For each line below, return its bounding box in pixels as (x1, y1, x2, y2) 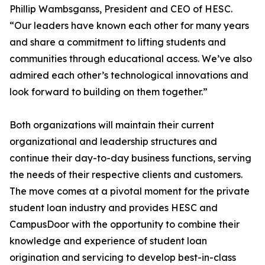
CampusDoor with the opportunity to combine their (9, 218, 240, 231)
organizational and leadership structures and (9, 135, 217, 148)
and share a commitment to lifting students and (9, 36, 226, 49)
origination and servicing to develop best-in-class (9, 251, 236, 264)
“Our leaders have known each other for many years (9, 20, 249, 32)
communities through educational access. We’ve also (9, 53, 252, 65)
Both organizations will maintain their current (9, 119, 214, 131)
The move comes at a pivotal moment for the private (9, 185, 250, 198)
